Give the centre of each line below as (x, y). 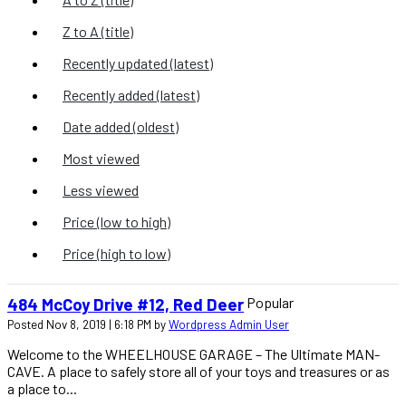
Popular (270, 302)
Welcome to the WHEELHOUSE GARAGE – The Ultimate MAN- (193, 354)
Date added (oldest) (121, 126)
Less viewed (101, 189)
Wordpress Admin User (229, 325)
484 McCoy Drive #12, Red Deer (126, 304)
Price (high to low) (116, 253)
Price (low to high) (116, 221)
